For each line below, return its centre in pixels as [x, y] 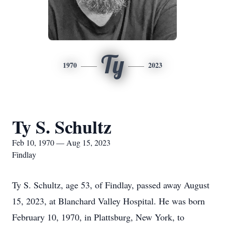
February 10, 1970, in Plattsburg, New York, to [98, 217]
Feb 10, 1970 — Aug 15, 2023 [61, 142]
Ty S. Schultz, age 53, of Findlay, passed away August [111, 185]
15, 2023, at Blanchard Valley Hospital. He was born [108, 201]
